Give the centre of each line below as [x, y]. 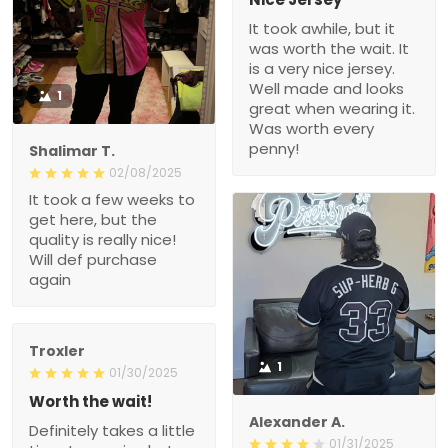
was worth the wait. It [329, 48]
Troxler [57, 350]
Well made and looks [326, 88]
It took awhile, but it [322, 28]
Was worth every [311, 128]
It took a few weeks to [112, 199]
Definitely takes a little [112, 430]
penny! [274, 148]
